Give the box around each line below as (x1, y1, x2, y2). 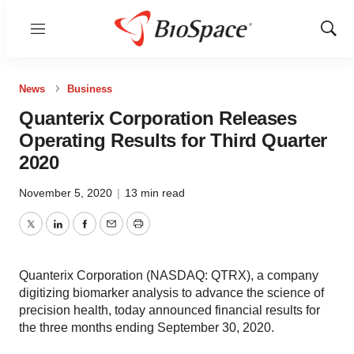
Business (67, 83, 112, 95)
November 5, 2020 (19, 186, 115, 199)
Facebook (83, 226, 140, 240)
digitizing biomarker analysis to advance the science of (19, 286, 324, 299)
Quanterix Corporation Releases (19, 107, 296, 129)
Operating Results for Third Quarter (19, 130, 327, 151)
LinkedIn (56, 226, 105, 240)
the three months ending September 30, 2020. (19, 321, 274, 334)
